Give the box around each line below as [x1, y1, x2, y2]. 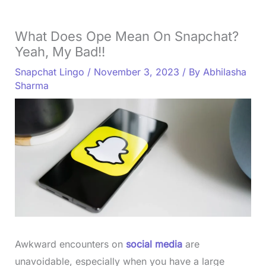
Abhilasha [202, 65, 246, 78]
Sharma [14, 79, 49, 91]
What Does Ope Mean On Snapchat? [14, 28, 239, 44]
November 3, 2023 [93, 65, 182, 78]
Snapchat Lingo [14, 65, 84, 78]
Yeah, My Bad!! [14, 43, 105, 59]
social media [125, 238, 185, 251]
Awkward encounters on [14, 238, 126, 251]
